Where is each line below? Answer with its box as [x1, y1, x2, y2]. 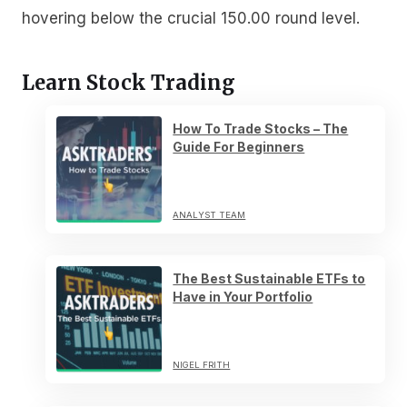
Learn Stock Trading [22, 70, 235, 96]
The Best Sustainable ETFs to [173, 271, 366, 287]
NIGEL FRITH [173, 360, 231, 371]
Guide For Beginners [173, 139, 305, 155]
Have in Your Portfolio [173, 289, 313, 305]
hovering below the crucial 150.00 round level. [22, 8, 360, 27]
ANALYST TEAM [173, 209, 246, 220]
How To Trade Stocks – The [173, 121, 349, 137]
